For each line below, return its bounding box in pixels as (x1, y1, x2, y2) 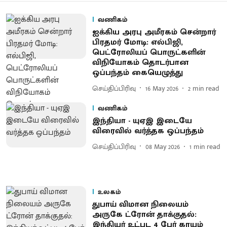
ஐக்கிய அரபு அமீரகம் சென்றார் (92, 25, 216, 39)
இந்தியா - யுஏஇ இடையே (92, 114, 192, 128)
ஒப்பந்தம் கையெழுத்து (92, 66, 183, 80)
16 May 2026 (145, 82, 178, 94)
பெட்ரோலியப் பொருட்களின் (92, 46, 205, 59)
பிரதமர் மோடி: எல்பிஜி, (92, 35, 183, 49)
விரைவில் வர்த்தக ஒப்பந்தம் (92, 124, 204, 138)
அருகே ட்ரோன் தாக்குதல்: (92, 208, 197, 221)
